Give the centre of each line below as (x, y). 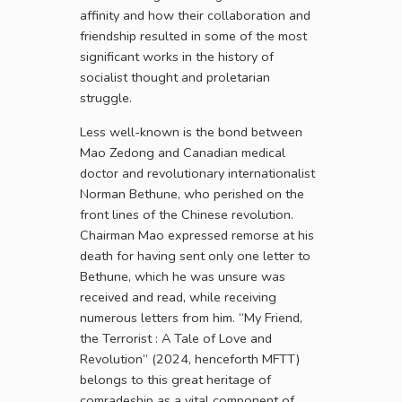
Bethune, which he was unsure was (183, 276)
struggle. (106, 98)
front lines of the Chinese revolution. (187, 214)
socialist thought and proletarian (175, 77)
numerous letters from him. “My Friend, (191, 318)
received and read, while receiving (178, 297)
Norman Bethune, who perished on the (192, 194)
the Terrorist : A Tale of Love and (176, 338)
